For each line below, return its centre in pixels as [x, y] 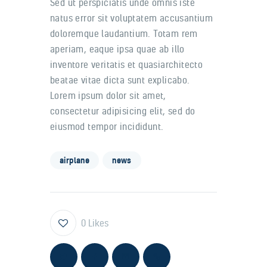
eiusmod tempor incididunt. [107, 127]
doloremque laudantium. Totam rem [124, 34]
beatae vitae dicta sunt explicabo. [120, 80]
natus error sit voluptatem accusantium [132, 18]
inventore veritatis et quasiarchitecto [127, 65]
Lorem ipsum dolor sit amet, [108, 96]
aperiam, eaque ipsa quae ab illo [117, 49]
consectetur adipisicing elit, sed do [123, 111]
